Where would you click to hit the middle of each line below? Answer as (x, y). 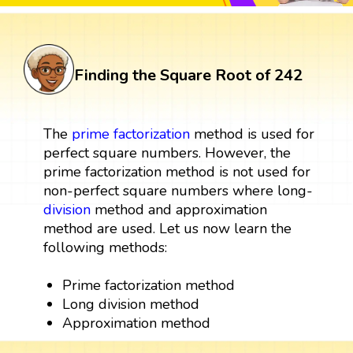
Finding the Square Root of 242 (188, 75)
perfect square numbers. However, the (167, 152)
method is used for (252, 134)
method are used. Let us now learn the (167, 228)
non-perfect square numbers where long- (178, 190)
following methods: (105, 247)
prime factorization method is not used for (176, 171)
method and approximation (178, 209)
